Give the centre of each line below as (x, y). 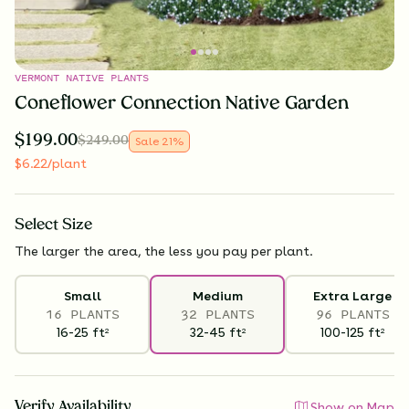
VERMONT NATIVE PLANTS (82, 77)
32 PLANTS (217, 314)
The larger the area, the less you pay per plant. (163, 251)
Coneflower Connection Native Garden (182, 104)
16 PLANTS (82, 314)
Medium (217, 296)
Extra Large (352, 296)
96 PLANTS (352, 314)
